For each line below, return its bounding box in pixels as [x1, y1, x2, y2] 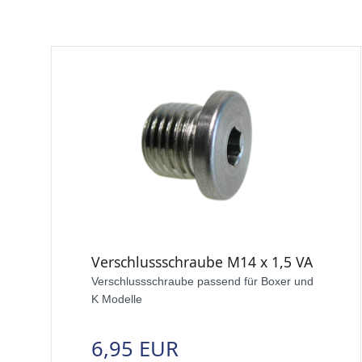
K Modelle [91, 292, 142, 305]
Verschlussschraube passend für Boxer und [91, 274, 314, 288]
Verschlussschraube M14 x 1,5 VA [91, 251, 313, 271]
